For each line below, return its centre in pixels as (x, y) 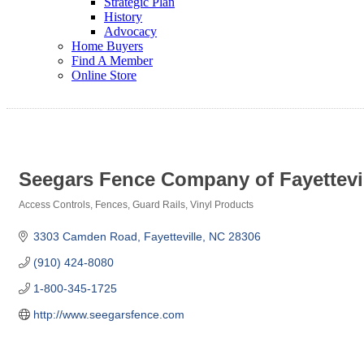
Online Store (104, 75)
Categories (43, 216)
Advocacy (130, 31)
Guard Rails (159, 205)
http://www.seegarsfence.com (108, 315)
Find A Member (112, 61)
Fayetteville (173, 237)
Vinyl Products (222, 205)
